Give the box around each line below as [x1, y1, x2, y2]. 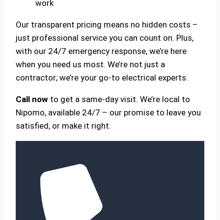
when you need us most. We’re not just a [16, 59, 165, 69]
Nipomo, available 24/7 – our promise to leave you [16, 107, 201, 117]
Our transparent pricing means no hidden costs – [16, 19, 198, 29]
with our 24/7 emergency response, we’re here [16, 46, 187, 56]
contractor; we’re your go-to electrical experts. [16, 72, 188, 82]
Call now [16, 94, 48, 104]
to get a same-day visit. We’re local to [48, 94, 190, 104]
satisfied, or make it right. [16, 120, 111, 131]
